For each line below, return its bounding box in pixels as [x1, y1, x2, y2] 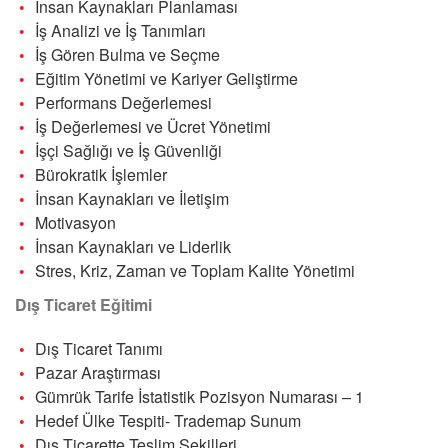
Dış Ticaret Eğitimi [15, 292, 152, 316]
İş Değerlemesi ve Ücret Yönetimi [35, 114, 271, 138]
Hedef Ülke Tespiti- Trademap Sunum [35, 408, 301, 432]
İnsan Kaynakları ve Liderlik [35, 234, 231, 258]
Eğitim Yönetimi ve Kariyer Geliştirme [35, 66, 298, 90]
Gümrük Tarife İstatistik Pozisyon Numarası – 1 [35, 384, 364, 408]
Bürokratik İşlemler [35, 162, 167, 186]
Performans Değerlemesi [35, 90, 212, 114]
